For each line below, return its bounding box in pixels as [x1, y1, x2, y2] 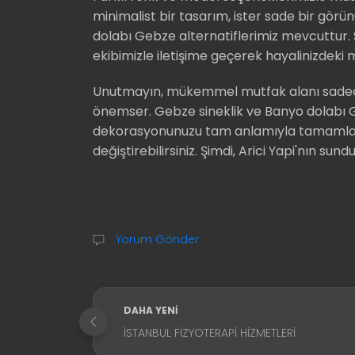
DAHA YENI [124, 303, 178, 317]
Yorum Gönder [113, 231, 199, 247]
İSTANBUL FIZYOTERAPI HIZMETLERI [124, 324, 296, 341]
